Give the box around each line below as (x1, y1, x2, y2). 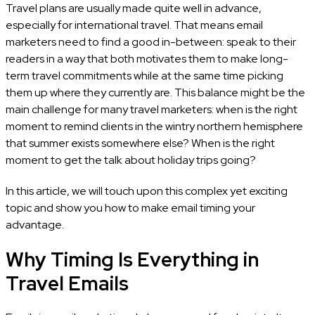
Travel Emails (5, 269, 129, 297)
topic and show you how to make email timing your (5, 200, 255, 215)
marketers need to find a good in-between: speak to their (5, 34, 296, 49)
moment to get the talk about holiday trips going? (5, 152, 256, 167)
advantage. (5, 217, 68, 232)
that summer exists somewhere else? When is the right (5, 135, 275, 150)
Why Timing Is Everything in (5, 245, 259, 273)
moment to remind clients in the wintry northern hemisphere (5, 118, 303, 134)
